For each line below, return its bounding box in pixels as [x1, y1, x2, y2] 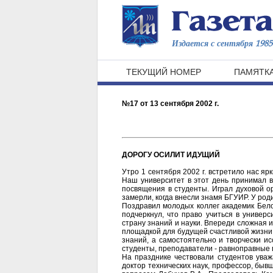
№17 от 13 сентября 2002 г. [122, 99, 219, 108]
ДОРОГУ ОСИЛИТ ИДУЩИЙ [122, 151, 220, 159]
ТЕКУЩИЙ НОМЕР [126, 67, 201, 77]
